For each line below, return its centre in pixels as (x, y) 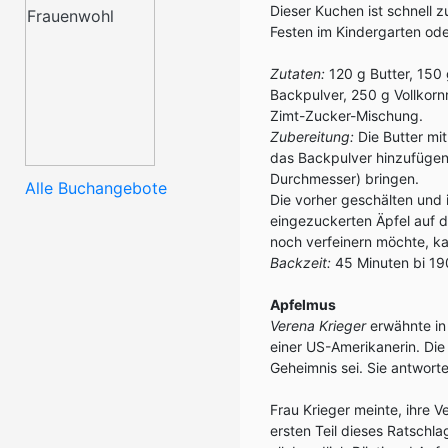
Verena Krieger (318, 325)
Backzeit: (300, 262)
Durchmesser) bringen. (344, 178)
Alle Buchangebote (96, 188)
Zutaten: (297, 73)
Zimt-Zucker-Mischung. (346, 115)
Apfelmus (303, 304)
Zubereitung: (312, 136)
